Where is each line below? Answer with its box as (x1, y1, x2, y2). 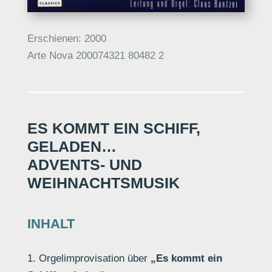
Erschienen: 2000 (27, 33, 106, 45)
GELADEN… (27, 138, 117, 155)
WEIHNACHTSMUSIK (27, 174, 180, 192)
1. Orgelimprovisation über (27, 253, 151, 265)
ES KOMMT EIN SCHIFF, (27, 120, 200, 137)
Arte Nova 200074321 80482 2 (27, 50, 164, 62)
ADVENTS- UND (27, 156, 142, 174)
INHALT (27, 216, 75, 232)
